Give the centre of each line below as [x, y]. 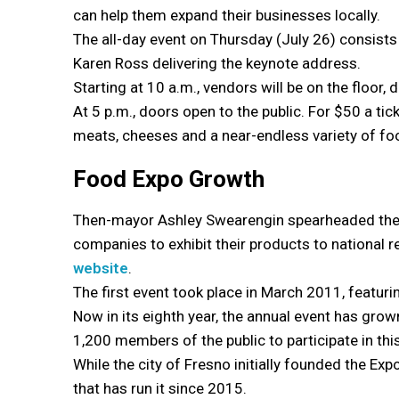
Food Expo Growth [169, 179]
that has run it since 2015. [160, 388]
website [101, 268]
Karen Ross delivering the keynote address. [217, 63]
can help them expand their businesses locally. [227, 15]
